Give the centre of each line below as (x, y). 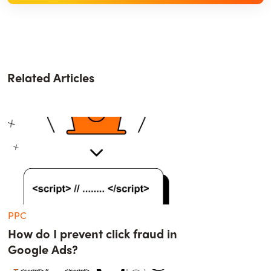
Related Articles (51, 77)
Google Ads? (43, 249)
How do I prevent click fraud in (93, 233)
